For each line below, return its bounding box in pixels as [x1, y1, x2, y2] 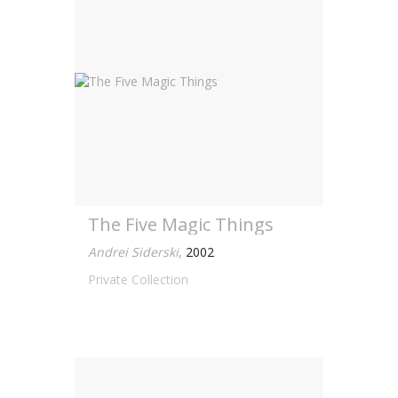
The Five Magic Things [88, 212, 274, 236]
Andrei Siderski [88, 243, 179, 260]
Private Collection [88, 271, 188, 288]
